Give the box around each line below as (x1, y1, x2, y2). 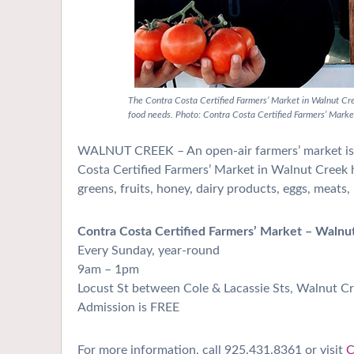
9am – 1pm (77, 263, 139, 277)
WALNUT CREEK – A (77, 145, 195, 158)
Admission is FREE (77, 301, 179, 314)
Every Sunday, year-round (77, 244, 220, 258)
